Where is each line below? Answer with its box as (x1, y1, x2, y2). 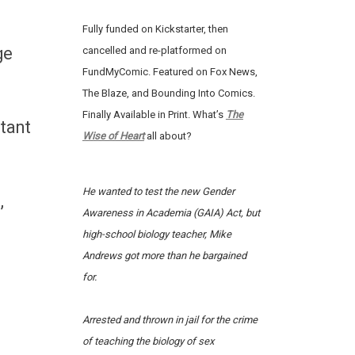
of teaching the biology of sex (82, 335, 214, 348)
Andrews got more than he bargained (82, 250, 246, 262)
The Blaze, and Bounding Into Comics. (82, 87, 255, 100)
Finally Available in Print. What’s (82, 109, 226, 121)
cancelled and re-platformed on (82, 44, 227, 57)
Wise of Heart (82, 130, 144, 143)
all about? (146, 130, 192, 143)
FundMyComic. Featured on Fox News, (82, 66, 258, 78)
